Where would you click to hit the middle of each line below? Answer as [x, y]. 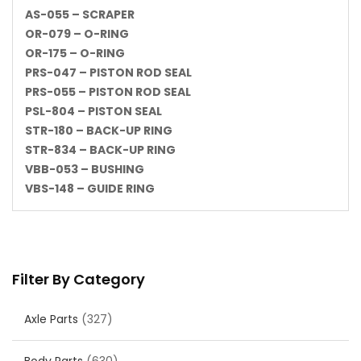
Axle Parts [51, 320]
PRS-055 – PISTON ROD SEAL [108, 92]
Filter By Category [79, 280]
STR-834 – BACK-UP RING [100, 150]
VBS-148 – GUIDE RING [90, 189]
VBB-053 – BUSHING [85, 170]
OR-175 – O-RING [75, 54]
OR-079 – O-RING [77, 34]
